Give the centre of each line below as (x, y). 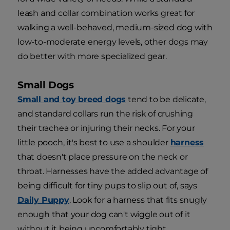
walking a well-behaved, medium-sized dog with (115, 28)
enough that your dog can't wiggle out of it (104, 215)
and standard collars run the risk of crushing (105, 114)
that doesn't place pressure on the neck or (103, 157)
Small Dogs (46, 85)
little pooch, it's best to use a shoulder (94, 143)
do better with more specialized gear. (92, 56)
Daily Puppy (43, 200)
